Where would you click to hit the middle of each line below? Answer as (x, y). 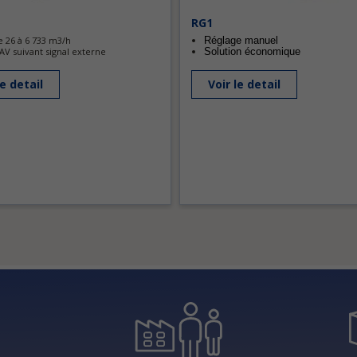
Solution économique (252, 51)
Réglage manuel (241, 40)
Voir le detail (244, 84)
